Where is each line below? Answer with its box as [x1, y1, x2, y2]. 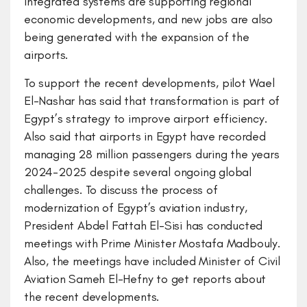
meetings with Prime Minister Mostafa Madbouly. [24, 236, 280, 251]
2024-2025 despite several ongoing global [24, 164, 251, 180]
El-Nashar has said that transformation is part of [24, 93, 280, 108]
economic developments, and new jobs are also [24, 12, 273, 27]
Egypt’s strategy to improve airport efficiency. [24, 111, 267, 126]
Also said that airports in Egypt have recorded [24, 129, 266, 144]
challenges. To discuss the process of [24, 182, 218, 197]
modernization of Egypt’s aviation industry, [24, 200, 247, 215]
